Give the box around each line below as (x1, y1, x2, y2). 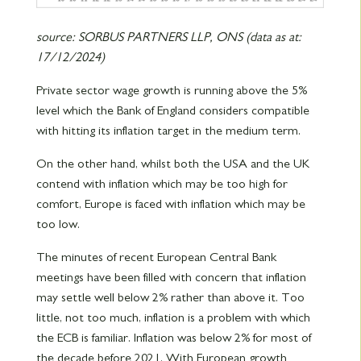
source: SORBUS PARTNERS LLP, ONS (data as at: (35, 30, 301, 44)
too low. (35, 217, 80, 230)
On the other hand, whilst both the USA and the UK (35, 156, 309, 170)
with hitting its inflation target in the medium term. (35, 123, 301, 137)
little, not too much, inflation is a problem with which (35, 310, 310, 324)
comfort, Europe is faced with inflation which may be (35, 197, 305, 210)
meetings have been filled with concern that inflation (35, 270, 306, 284)
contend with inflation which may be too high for (35, 176, 288, 190)
